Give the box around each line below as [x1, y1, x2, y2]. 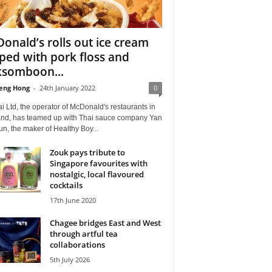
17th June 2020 [49, 195, 96, 205]
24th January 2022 [39, 83, 95, 92]
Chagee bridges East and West [49, 217, 161, 228]
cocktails [49, 179, 83, 191]
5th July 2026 [49, 254, 90, 264]
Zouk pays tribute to [49, 146, 125, 158]
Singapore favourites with [49, 157, 148, 169]
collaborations [49, 239, 105, 250]
